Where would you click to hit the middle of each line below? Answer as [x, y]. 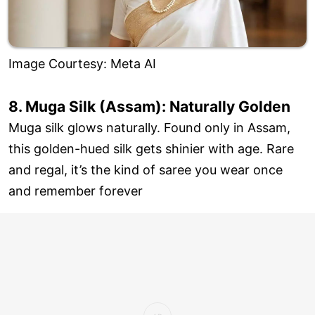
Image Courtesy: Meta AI [82, 64]
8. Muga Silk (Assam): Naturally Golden [149, 107]
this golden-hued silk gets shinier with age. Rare [151, 149]
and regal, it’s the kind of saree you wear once [146, 170]
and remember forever [76, 191]
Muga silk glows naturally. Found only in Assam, [149, 128]
